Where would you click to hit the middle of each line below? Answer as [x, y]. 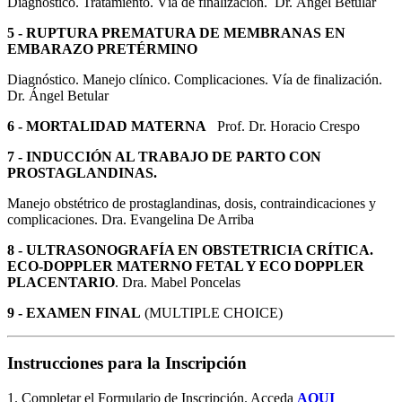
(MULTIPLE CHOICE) [214, 312]
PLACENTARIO [61, 282]
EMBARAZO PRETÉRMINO [102, 48]
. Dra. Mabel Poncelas [178, 282]
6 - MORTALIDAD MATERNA [112, 126]
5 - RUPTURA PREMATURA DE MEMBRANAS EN [176, 32]
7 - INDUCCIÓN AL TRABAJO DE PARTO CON [164, 156]
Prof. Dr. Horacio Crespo [288, 126]
